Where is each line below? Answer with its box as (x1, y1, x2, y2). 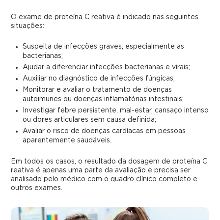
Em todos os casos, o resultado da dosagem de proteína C (11, 158, 208, 165)
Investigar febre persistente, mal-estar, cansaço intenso (23, 107, 209, 114)
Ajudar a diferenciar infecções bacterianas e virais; (23, 64, 191, 71)
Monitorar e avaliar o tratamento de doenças (23, 86, 172, 94)
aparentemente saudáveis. (23, 137, 112, 144)
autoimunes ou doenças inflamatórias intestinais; (23, 96, 184, 103)
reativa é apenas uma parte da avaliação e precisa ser (11, 167, 191, 174)
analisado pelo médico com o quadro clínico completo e (11, 176, 198, 183)
